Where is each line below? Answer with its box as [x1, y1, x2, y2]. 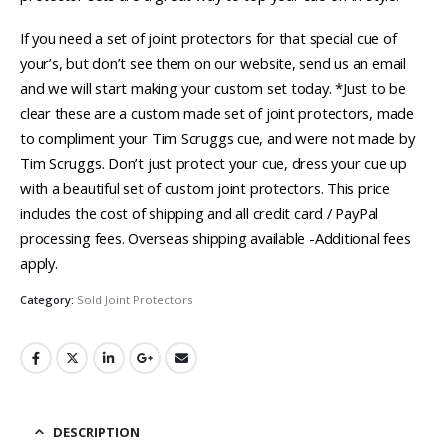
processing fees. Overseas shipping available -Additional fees [20, 228, 411, 249]
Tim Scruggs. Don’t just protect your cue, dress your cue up [20, 153, 407, 174]
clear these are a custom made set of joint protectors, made [20, 103, 414, 124]
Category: [20, 292, 77, 307]
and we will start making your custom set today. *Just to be [20, 78, 406, 99]
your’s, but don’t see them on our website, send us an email [20, 53, 406, 74]
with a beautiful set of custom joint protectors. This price [20, 178, 390, 199]
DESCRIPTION [53, 422, 140, 441]
